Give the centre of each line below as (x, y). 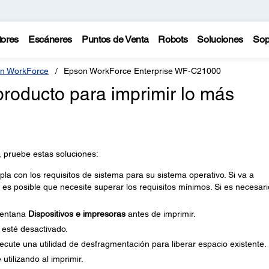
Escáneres (50, 39)
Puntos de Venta (115, 39)
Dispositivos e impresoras (77, 214)
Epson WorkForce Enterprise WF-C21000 (142, 71)
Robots (173, 39)
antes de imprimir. (160, 214)
